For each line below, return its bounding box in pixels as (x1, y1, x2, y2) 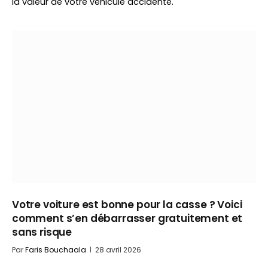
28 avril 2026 (95, 245, 141, 255)
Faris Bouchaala (25, 245, 86, 255)
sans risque (12, 225, 72, 239)
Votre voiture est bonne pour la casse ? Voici (12, 197, 242, 212)
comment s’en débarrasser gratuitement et (12, 211, 243, 226)
